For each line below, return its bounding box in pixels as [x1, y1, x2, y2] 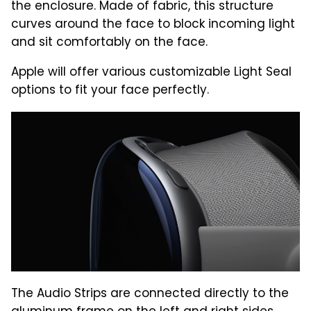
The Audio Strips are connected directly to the [11, 284, 289, 304]
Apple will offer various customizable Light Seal [11, 62, 292, 83]
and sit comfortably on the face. [11, 33, 208, 53]
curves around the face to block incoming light [11, 15, 295, 35]
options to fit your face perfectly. [11, 81, 209, 101]
